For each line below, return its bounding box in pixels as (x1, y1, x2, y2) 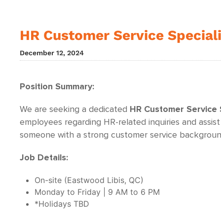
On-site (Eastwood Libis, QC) (35, 175, 144, 185)
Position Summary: (20, 82, 94, 91)
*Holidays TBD (35, 199, 89, 209)
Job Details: (20, 153, 68, 162)
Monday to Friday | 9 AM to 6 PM (35, 187, 160, 197)
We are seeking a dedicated (20, 105, 130, 114)
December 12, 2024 (20, 49, 84, 57)
